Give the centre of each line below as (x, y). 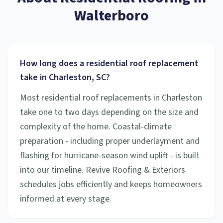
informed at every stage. (66, 199)
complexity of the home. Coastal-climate (96, 127)
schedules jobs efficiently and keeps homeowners (111, 184)
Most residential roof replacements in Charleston (111, 98)
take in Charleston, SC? (65, 77)
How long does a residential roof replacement (109, 63)
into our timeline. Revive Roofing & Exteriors (103, 170)
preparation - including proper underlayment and (110, 141)
